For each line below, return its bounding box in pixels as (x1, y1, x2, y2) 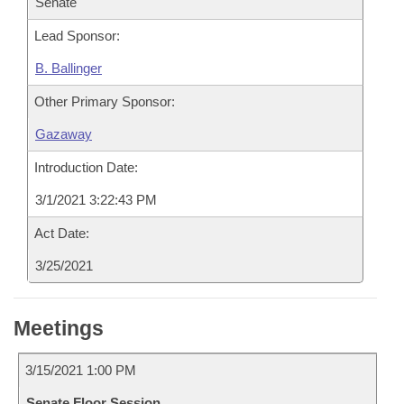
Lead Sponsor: (34, 28, 120, 43)
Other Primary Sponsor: (34, 94, 175, 109)
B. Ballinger (35, 60, 102, 76)
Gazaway (35, 126, 92, 142)
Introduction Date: (34, 160, 138, 175)
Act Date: (34, 225, 89, 241)
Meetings (14, 317, 104, 340)
